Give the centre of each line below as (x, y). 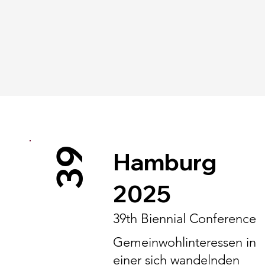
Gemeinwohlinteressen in (184, 242)
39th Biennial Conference (184, 219)
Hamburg (164, 162)
